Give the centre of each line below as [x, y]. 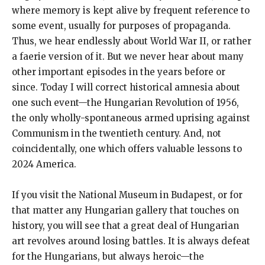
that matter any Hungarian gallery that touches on [125, 211]
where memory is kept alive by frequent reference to [131, 11]
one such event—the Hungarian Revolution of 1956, [125, 103]
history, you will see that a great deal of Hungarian [125, 226]
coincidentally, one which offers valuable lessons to [127, 149]
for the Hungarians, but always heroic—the [108, 257]
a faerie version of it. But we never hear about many [128, 57]
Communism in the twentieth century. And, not [117, 134]
